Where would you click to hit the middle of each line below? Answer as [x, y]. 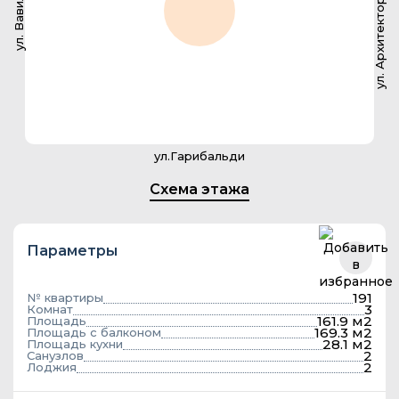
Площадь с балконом [94, 332]
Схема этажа [199, 189]
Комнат [50, 309]
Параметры [72, 251]
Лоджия [52, 367]
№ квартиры [65, 297]
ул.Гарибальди [199, 156]
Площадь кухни [75, 344]
